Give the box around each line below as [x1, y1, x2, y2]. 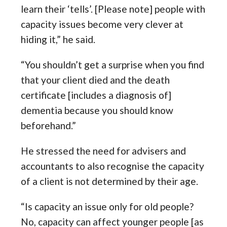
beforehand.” [21, 120, 77, 132]
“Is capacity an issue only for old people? [21, 201, 194, 213]
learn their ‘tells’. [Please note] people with [21, 3, 206, 15]
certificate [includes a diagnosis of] [21, 89, 172, 101]
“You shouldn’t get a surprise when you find [21, 59, 205, 71]
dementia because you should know [21, 104, 174, 117]
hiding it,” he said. [21, 33, 96, 46]
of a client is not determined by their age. [21, 175, 199, 187]
